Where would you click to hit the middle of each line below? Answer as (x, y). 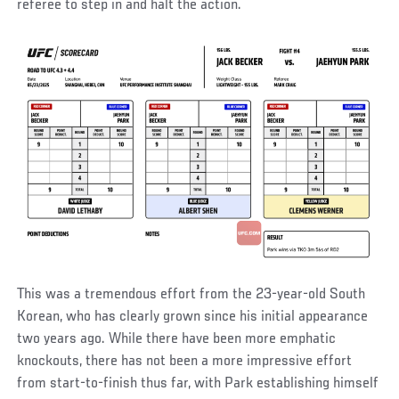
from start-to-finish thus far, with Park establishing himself (198, 384)
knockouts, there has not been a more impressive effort (185, 362)
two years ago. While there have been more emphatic (177, 340)
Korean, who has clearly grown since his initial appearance (193, 318)
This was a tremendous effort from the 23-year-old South (191, 295)
